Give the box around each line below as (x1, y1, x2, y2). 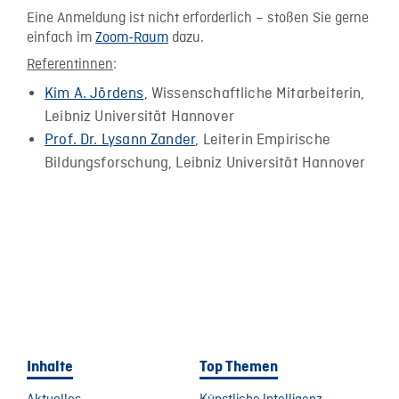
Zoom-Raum (95, 28, 168, 47)
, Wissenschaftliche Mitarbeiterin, (143, 84, 365, 103)
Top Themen (199, 358, 278, 375)
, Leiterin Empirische (195, 130, 330, 150)
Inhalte (27, 358, 73, 375)
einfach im (27, 28, 95, 47)
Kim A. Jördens (45, 84, 144, 103)
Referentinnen (27, 56, 113, 74)
